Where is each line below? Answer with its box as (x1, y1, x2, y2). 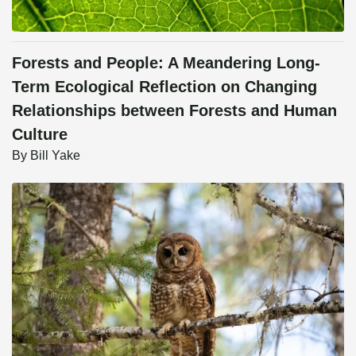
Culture (12, 125, 68, 143)
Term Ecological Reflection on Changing (12, 77, 317, 95)
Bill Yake (30, 148, 80, 162)
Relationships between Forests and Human (12, 101, 337, 119)
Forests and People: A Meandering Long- (12, 53, 320, 72)
